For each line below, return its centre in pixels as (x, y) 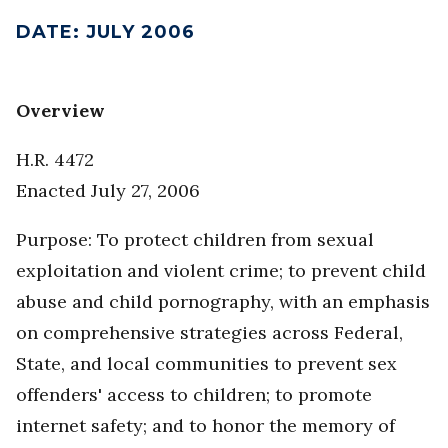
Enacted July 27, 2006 (108, 191)
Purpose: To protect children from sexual (195, 240)
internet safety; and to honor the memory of (205, 426)
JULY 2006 (140, 32)
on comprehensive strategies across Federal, (209, 333)
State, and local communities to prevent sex (206, 364)
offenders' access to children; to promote (194, 395)
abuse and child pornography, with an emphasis (223, 302)
